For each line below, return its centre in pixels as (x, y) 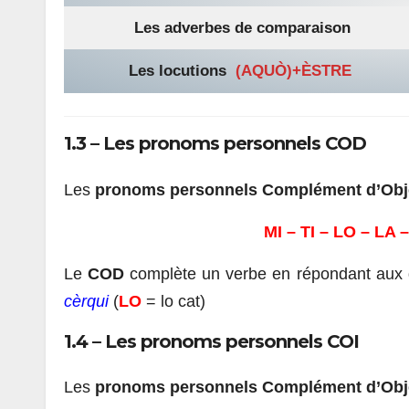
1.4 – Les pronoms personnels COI (211, 341)
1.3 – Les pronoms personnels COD (215, 144)
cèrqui (89, 301)
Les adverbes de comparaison (242, 27)
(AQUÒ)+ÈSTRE (293, 70)
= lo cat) (176, 301)
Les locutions (177, 70)
